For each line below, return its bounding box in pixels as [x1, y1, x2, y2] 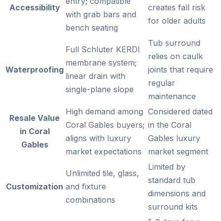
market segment [148, 146, 208, 156]
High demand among [66, 106, 143, 116]
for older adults [148, 15, 206, 26]
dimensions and [148, 188, 206, 198]
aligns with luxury [66, 133, 131, 143]
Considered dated [148, 106, 213, 116]
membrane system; [66, 57, 137, 68]
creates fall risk [148, 2, 205, 12]
